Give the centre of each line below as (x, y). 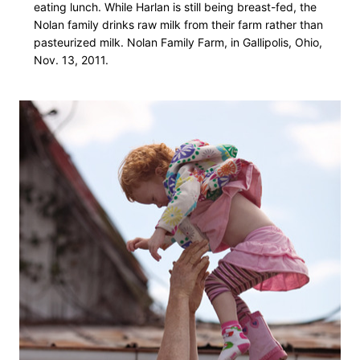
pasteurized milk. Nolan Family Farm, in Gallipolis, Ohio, (178, 42)
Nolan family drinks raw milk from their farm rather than (178, 24)
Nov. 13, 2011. (71, 59)
